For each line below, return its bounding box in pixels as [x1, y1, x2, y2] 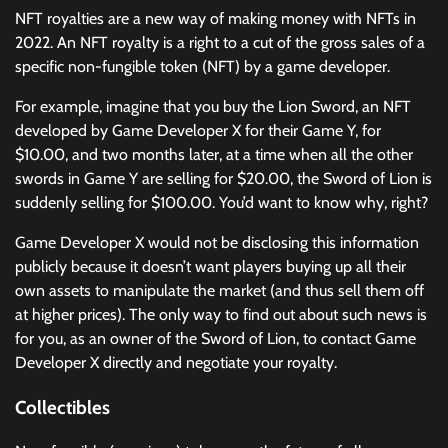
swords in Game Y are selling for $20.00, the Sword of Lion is [15, 169, 432, 189]
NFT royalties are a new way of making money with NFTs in [15, 9, 416, 29]
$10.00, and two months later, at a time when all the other [15, 145, 413, 165]
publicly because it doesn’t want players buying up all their [15, 257, 406, 277]
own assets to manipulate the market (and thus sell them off [15, 281, 424, 301]
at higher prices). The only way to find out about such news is [15, 305, 427, 325]
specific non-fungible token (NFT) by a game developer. [15, 57, 390, 77]
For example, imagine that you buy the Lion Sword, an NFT [15, 97, 411, 117]
